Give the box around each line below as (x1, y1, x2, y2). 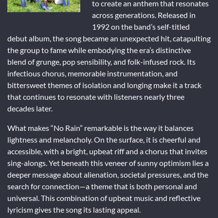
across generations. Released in (92, 10, 196, 19)
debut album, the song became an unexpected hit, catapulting (7, 33, 211, 43)
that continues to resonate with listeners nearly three (7, 91, 184, 101)
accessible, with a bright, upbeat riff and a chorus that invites (7, 146, 207, 156)
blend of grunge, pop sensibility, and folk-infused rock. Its (7, 56, 196, 66)
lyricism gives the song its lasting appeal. (7, 204, 141, 214)
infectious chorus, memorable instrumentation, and (7, 68, 178, 78)
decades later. (7, 103, 53, 113)
